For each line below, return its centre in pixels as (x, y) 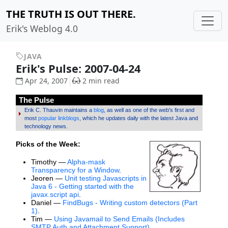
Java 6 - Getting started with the (82, 187)
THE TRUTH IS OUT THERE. (71, 14)
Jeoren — (48, 178)
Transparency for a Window (75, 170)
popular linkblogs (59, 118)
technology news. (46, 126)
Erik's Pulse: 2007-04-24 (79, 68)
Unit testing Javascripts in (105, 178)
